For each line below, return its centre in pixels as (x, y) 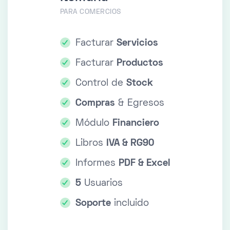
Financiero (136, 124)
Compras (95, 104)
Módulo (94, 124)
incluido (130, 204)
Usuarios (102, 184)
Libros (91, 144)
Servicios (137, 44)
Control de (101, 84)
